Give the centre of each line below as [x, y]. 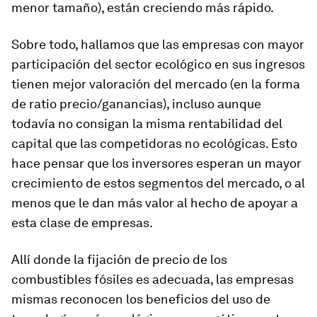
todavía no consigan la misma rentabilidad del [147, 123]
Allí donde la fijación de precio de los [119, 259]
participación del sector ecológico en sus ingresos [158, 64]
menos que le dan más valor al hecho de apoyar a [155, 203]
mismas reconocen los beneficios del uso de [141, 299]
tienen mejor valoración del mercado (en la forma [156, 84]
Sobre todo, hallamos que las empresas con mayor [158, 44]
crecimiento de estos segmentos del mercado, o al [158, 183]
